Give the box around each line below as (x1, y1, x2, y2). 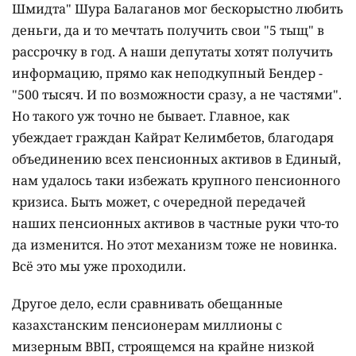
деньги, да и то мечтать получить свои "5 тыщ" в (12, 21, 324, 40)
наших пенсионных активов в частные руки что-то (12, 215, 339, 233)
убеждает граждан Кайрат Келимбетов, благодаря (12, 129, 334, 147)
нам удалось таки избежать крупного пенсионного (12, 172, 340, 190)
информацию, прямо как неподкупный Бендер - (12, 64, 323, 83)
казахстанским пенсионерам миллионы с (12, 316, 282, 335)
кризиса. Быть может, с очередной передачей (12, 193, 306, 211)
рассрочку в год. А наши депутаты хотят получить (12, 43, 333, 61)
